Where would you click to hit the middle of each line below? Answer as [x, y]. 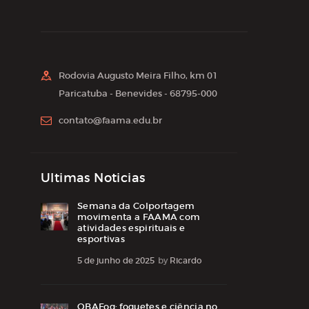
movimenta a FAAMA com [139, 217]
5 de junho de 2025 [116, 261]
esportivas [101, 239]
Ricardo [186, 261]
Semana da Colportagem [136, 206]
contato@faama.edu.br [110, 121]
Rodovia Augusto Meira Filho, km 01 [138, 76]
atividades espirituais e [131, 228]
